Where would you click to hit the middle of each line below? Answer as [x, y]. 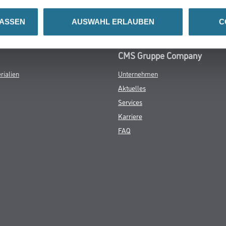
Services [130, 102]
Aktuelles [132, 88]
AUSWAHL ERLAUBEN [113, 22]
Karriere [130, 116]
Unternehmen [138, 74]
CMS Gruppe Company [160, 55]
